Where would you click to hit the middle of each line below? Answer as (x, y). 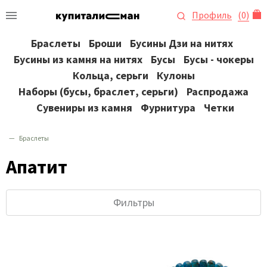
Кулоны (176, 75)
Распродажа (218, 91)
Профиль (212, 15)
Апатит (37, 167)
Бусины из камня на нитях (78, 59)
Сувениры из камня (84, 108)
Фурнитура (168, 108)
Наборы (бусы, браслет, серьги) (98, 91)
